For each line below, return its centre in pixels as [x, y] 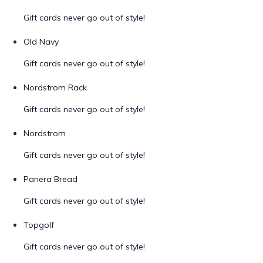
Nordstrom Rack [55, 87]
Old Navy [41, 42]
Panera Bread [50, 179]
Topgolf [39, 225]
